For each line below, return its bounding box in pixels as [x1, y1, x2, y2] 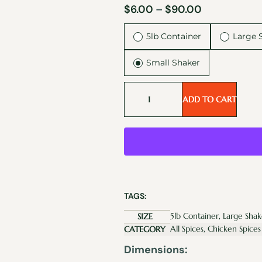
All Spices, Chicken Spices [170, 223, 261, 234]
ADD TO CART [182, 94, 236, 105]
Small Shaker [146, 57, 200, 68]
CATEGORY [124, 224, 166, 235]
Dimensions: [124, 243, 188, 257]
